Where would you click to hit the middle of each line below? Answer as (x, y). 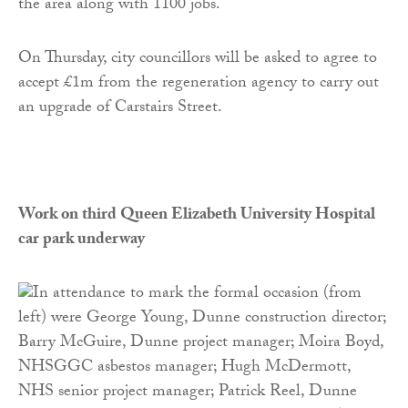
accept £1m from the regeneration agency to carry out (199, 85)
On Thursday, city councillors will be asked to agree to (198, 60)
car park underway (82, 241)
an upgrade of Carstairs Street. (120, 109)
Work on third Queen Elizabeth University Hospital (197, 217)
